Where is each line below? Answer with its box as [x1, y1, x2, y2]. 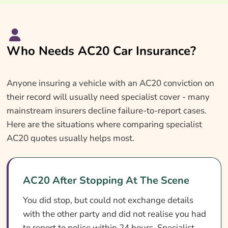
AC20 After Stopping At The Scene [22, 173, 189, 187]
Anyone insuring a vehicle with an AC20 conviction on [6, 77, 214, 89]
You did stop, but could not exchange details [22, 194, 193, 206]
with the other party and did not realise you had [22, 208, 206, 220]
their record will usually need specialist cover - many [6, 91, 210, 103]
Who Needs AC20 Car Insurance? [6, 42, 196, 59]
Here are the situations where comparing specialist [6, 118, 202, 130]
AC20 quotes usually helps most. [6, 132, 134, 144]
